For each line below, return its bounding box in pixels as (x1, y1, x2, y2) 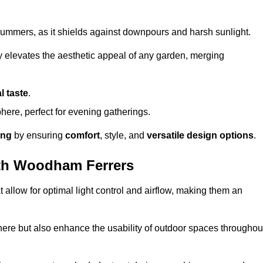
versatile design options (147, 130, 254, 141)
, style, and (100, 130, 147, 141)
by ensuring (12, 130, 65, 141)
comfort (65, 130, 100, 141)
